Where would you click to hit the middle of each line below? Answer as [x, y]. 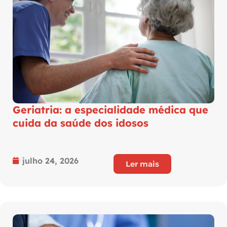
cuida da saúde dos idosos [82, 123]
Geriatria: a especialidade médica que [110, 109]
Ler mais [142, 164]
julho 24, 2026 [50, 160]
